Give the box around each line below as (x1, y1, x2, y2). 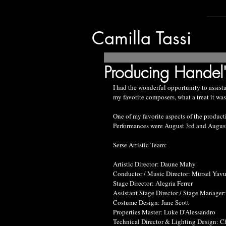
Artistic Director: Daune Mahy (113, 159, 196, 168)
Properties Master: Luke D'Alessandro (113, 207, 215, 216)
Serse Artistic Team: (113, 140, 167, 149)
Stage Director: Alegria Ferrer (113, 179, 193, 188)
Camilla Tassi (92, 27, 191, 49)
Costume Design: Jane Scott (113, 198, 189, 207)
